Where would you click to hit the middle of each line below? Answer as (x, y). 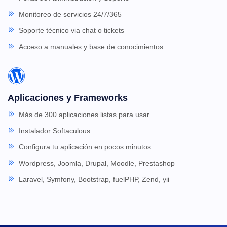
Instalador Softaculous (54, 130)
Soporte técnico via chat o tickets (71, 30)
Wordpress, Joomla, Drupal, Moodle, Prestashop (97, 163)
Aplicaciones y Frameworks (68, 98)
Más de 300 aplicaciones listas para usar (84, 114)
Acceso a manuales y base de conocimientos (91, 46)
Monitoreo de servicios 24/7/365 (70, 14)
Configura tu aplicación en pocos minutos (85, 147)
